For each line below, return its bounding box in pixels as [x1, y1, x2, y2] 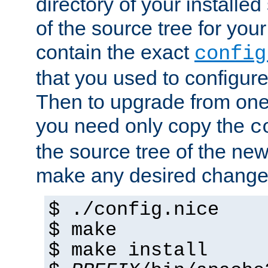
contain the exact [36, 41, 194, 64]
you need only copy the [36, 114, 250, 138]
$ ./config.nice [48, 199, 219, 221]
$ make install [48, 240, 208, 262]
